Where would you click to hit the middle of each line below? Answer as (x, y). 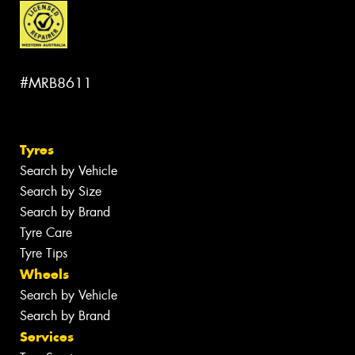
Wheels (44, 275)
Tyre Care (46, 233)
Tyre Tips (44, 254)
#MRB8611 (56, 83)
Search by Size (61, 192)
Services (47, 337)
